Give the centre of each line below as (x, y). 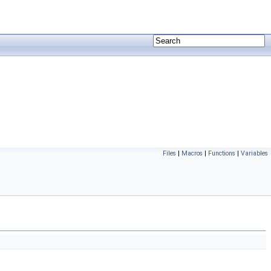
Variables (254, 153)
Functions (222, 153)
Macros (192, 153)
